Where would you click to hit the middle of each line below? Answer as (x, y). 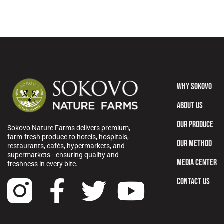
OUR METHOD (194, 143)
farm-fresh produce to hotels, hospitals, (68, 137)
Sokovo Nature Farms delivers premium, (69, 128)
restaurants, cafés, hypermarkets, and (66, 146)
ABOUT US (190, 105)
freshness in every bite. (43, 164)
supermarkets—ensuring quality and (63, 155)
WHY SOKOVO (194, 86)
